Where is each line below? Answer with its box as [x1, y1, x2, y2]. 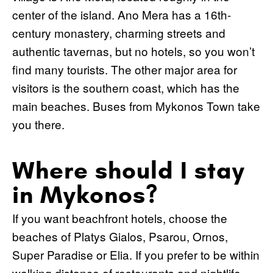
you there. [12, 115, 65, 132]
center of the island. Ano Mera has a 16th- [12, 5, 231, 23]
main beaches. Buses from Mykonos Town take [12, 97, 260, 114]
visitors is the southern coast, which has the [12, 79, 239, 96]
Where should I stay [12, 155, 245, 185]
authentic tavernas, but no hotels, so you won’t [12, 42, 255, 59]
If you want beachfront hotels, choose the [12, 209, 227, 226]
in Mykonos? [12, 179, 158, 210]
